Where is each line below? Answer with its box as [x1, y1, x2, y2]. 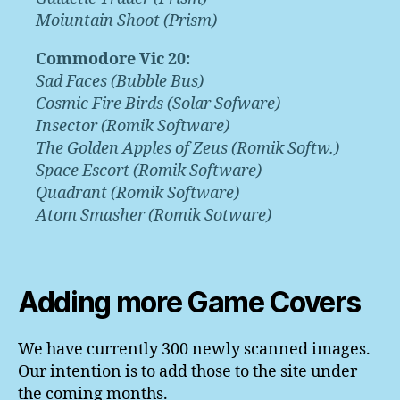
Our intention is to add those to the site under [18, 362, 357, 383]
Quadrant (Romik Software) [36, 183, 239, 204]
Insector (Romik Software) [36, 116, 229, 137]
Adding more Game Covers [18, 285, 361, 321]
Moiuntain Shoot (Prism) [36, 11, 217, 32]
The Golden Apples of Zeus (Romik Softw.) [36, 138, 339, 160]
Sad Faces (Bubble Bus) [36, 71, 204, 93]
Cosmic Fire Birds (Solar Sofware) [36, 94, 280, 115]
